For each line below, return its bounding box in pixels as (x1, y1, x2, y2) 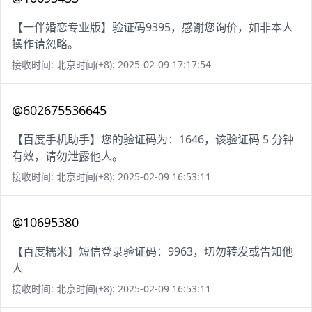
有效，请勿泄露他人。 (12, 148, 123, 164)
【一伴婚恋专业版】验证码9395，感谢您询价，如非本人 (12, 19, 293, 36)
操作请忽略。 (12, 36, 79, 52)
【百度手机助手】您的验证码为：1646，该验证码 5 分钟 (12, 132, 294, 148)
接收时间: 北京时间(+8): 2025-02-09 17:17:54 (12, 58, 211, 72)
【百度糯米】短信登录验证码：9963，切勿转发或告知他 (12, 244, 293, 260)
